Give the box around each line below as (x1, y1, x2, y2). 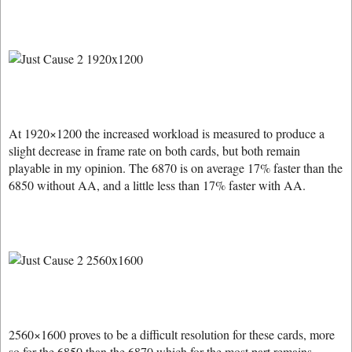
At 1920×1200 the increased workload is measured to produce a (9, 125, 324, 141)
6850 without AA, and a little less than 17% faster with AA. (9, 177, 306, 193)
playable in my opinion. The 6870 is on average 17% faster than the (9, 159, 343, 176)
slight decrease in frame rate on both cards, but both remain (9, 142, 300, 159)
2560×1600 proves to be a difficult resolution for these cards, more (9, 326, 335, 343)
